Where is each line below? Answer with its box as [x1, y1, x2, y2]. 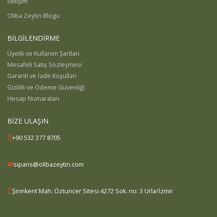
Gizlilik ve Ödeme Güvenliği [7, 83, 85, 92]
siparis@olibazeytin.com [14, 160, 84, 169]
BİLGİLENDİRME [7, 33, 60, 43]
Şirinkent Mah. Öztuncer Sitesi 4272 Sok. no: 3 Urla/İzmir [12, 186, 173, 195]
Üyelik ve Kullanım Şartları [7, 49, 79, 58]
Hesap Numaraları [7, 94, 59, 103]
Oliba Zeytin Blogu [7, 11, 60, 20]
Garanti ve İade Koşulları [7, 72, 77, 80]
